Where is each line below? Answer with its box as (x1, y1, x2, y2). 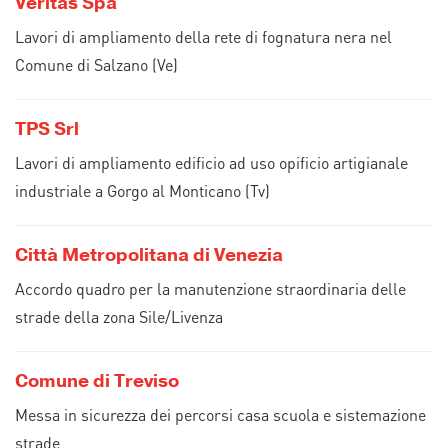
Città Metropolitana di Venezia (15, 243, 283, 267)
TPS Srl (15, 117, 79, 141)
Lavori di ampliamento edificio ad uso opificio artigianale (15, 152, 408, 173)
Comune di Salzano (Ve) (15, 54, 178, 75)
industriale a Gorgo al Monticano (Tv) (15, 180, 270, 201)
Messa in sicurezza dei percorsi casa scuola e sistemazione (15, 404, 426, 425)
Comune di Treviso (15, 369, 179, 393)
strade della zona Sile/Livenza (15, 306, 223, 327)
